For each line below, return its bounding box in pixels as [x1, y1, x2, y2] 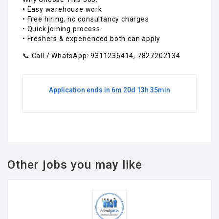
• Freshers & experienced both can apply [22, 34, 161, 43]
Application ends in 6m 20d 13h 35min [49, 86, 170, 94]
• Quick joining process [22, 24, 100, 33]
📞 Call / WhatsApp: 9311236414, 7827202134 [22, 51, 180, 60]
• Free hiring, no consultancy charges [22, 15, 149, 23]
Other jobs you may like [7, 157, 143, 172]
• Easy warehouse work [22, 5, 102, 13]
